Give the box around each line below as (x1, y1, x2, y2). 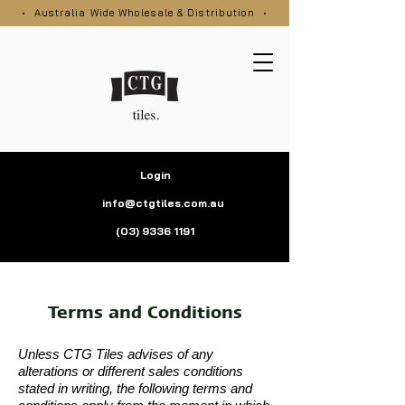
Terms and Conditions (47, 302, 242, 323)
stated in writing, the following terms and (18, 381, 252, 396)
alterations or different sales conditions (18, 363, 243, 379)
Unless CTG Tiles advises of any (18, 346, 213, 362)
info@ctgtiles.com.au (102, 196, 224, 210)
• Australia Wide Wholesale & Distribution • (22, 6, 268, 19)
